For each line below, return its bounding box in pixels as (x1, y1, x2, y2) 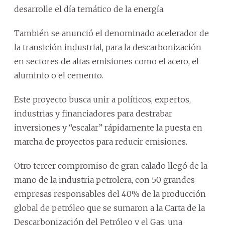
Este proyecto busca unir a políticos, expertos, (14, 94, 191, 104)
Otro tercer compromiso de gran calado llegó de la (14, 160, 207, 171)
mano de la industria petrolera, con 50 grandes (14, 174, 195, 185)
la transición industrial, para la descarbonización (14, 42, 201, 52)
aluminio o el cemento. (14, 70, 103, 80)
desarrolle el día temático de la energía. (14, 4, 165, 14)
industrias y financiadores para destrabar (14, 108, 172, 119)
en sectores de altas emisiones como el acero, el (14, 56, 199, 66)
